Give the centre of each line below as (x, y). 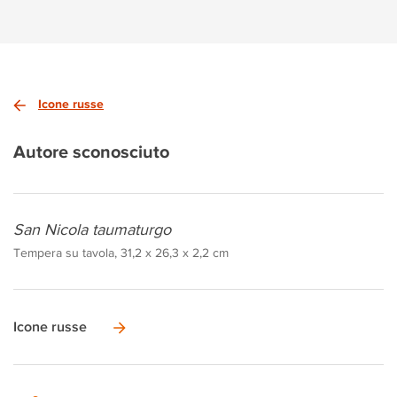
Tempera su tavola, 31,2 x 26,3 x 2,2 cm (121, 253)
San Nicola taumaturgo (92, 230)
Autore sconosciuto (91, 152)
